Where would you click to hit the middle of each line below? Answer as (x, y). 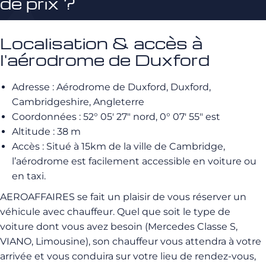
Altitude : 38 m (46, 132)
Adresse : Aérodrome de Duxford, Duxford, (111, 87)
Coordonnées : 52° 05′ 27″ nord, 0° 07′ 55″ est (116, 117)
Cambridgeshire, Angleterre (78, 102)
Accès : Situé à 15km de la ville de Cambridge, (118, 146)
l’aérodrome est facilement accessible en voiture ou (134, 161)
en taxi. (29, 176)
